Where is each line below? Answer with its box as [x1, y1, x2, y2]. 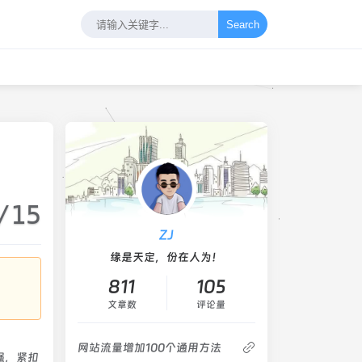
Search [226, 18, 259, 31]
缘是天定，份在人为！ [110, 250, 223, 263]
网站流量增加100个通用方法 [78, 341, 221, 354]
